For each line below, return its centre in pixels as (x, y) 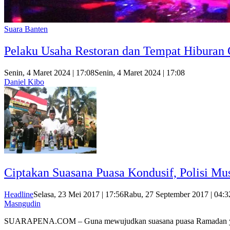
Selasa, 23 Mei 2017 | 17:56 (79, 194)
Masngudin (22, 203)
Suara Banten (26, 29)
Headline (19, 194)
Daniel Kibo (24, 82)
